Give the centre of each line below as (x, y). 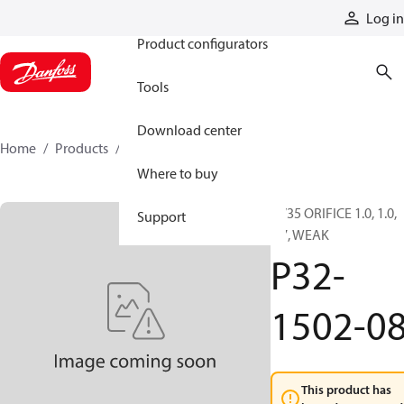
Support (161, 216)
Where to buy (178, 173)
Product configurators (202, 43)
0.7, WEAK (300, 234)
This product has (346, 390)
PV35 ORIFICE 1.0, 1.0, (334, 213)
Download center (189, 130)
